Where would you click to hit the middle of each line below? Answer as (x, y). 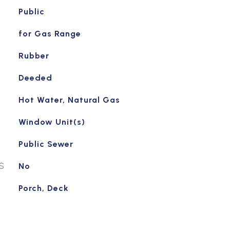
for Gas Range (50, 34)
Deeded (35, 78)
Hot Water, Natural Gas (69, 100)
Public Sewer (46, 144)
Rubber (34, 56)
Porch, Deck (43, 188)
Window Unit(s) (52, 122)
